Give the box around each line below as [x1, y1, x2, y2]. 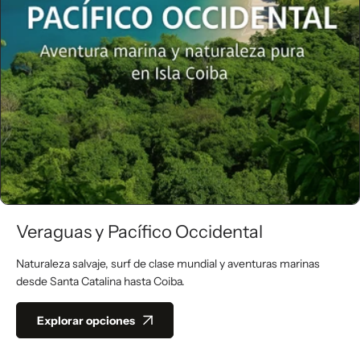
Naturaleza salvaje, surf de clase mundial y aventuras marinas [16, 256, 320, 271]
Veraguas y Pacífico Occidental [16, 221, 263, 243]
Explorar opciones [37, 313, 135, 328]
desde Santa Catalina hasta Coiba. [16, 274, 185, 288]
